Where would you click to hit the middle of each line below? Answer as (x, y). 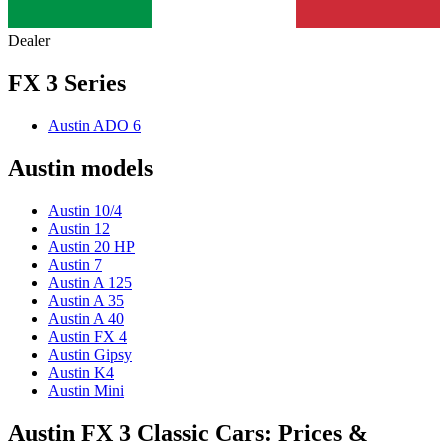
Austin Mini (86, 390)
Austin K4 (81, 372)
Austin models (80, 167)
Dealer (29, 41)
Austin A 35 (86, 300)
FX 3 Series (67, 83)
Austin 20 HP (91, 246)
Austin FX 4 (87, 336)
